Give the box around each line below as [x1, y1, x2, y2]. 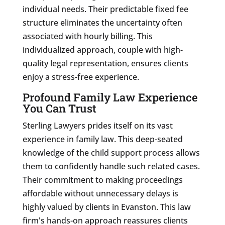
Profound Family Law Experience [22, 89, 198, 104]
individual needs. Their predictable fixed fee [22, 3, 188, 15]
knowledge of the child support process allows [22, 147, 200, 158]
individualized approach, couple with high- [22, 44, 183, 55]
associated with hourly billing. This [22, 30, 153, 42]
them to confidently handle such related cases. [22, 160, 200, 172]
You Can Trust [22, 100, 96, 116]
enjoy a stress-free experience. [22, 71, 139, 82]
